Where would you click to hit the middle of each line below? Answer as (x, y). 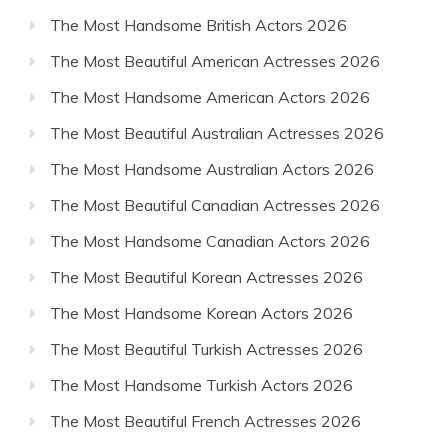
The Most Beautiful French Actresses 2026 (205, 420)
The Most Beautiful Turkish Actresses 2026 (206, 348)
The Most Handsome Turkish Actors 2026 (201, 384)
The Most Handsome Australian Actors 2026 (212, 168)
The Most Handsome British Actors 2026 (198, 24)
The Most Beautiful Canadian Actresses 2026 (215, 204)
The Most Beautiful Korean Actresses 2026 (206, 276)
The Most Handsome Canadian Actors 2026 (210, 240)
